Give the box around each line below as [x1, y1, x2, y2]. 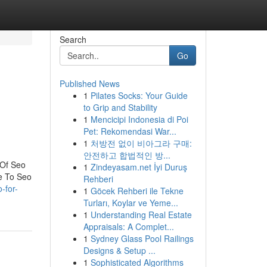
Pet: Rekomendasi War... [83, 125, 176, 137]
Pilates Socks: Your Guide [90, 89, 188, 101]
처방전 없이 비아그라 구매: [90, 137, 192, 149]
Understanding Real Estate [90, 209, 192, 221]
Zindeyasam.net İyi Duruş [90, 161, 187, 173]
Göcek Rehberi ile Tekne [90, 185, 184, 197]
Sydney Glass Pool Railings [90, 232, 194, 244]
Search [59, 33, 86, 45]
